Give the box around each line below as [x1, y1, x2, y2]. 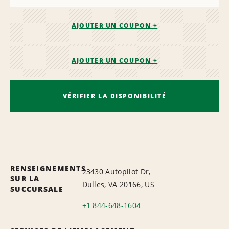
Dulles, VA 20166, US [82, 179, 154, 189]
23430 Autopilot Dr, [82, 166, 151, 176]
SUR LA [10, 173, 40, 184]
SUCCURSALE [10, 184, 63, 194]
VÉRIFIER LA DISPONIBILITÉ [62, 91, 167, 100]
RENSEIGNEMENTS [10, 163, 86, 173]
